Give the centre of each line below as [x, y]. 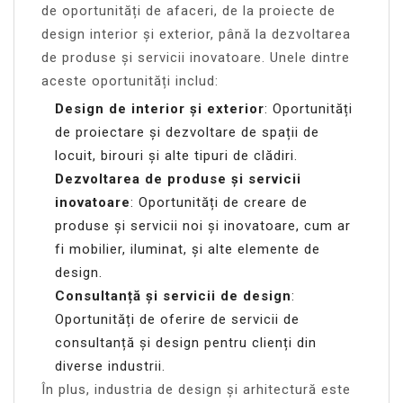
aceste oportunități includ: [130, 81]
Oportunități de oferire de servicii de [177, 319]
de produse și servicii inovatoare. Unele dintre [196, 57]
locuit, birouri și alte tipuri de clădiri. [176, 155]
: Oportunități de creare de [219, 202]
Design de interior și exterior [160, 108]
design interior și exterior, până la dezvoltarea [196, 34]
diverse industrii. [110, 366]
